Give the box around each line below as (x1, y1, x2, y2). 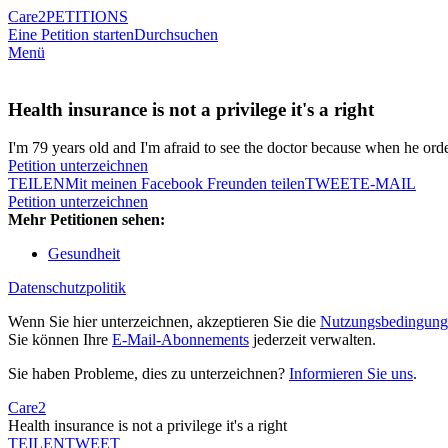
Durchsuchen (134, 26, 218, 43)
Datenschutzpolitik (8, 279, 126, 297)
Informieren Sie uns (289, 365, 413, 383)
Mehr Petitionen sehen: (8, 211, 165, 229)
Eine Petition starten (8, 26, 134, 43)
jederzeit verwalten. (249, 331, 376, 349)
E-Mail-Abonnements (112, 331, 249, 349)
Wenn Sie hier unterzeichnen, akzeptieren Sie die (8, 313, 320, 331)
